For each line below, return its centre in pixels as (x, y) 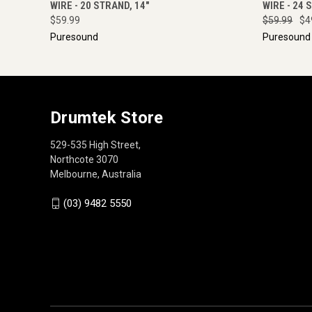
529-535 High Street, (95, 145)
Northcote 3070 (84, 159)
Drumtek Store (107, 117)
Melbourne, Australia (96, 174)
